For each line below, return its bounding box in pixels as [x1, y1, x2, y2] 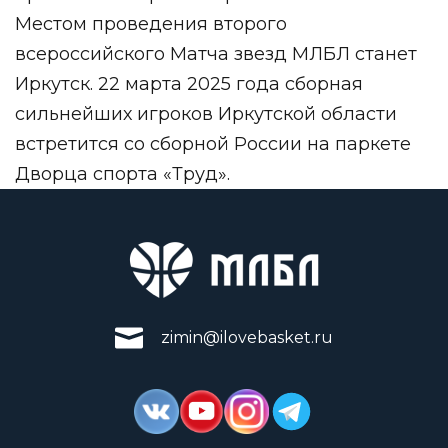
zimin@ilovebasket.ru [161, 328, 333, 347]
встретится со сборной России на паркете [15, 133, 411, 155]
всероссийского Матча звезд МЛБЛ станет [15, 43, 417, 65]
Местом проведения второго [15, 13, 287, 35]
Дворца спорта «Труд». [15, 163, 230, 185]
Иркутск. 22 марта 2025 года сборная [15, 73, 363, 95]
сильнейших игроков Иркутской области [15, 103, 397, 125]
